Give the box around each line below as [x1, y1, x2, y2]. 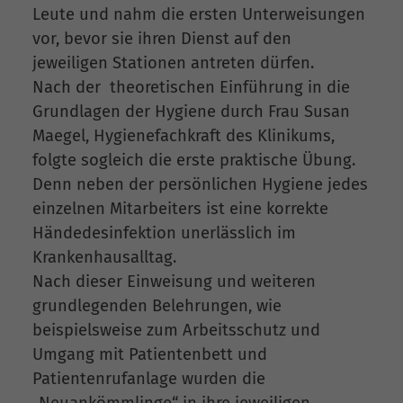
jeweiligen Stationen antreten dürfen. [32, 52, 314, 73]
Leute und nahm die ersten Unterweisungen [32, 4, 365, 24]
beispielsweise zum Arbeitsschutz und [32, 319, 320, 340]
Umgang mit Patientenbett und [32, 344, 267, 364]
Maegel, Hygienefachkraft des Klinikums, [32, 125, 335, 146]
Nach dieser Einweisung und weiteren [32, 271, 316, 291]
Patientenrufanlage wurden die [32, 368, 265, 389]
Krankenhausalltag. [32, 246, 176, 267]
